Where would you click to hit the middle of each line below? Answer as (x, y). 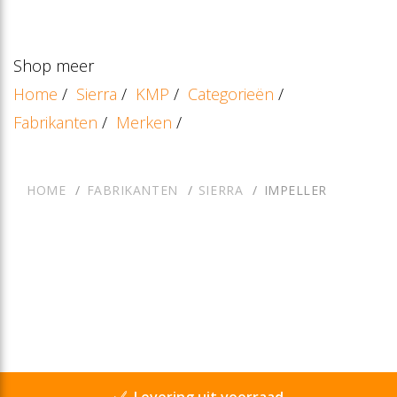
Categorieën (231, 93)
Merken (144, 122)
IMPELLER (296, 190)
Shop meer (54, 65)
